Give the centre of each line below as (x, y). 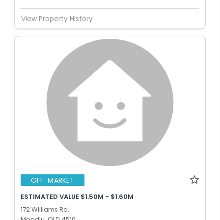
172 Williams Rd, (45, 209)
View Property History (57, 18)
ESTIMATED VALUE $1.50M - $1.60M (77, 196)
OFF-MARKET (53, 180)
